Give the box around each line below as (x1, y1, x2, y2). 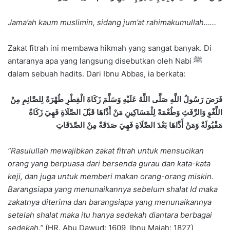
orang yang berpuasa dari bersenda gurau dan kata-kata (8, 158, 210, 168)
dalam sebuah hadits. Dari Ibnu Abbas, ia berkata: (8, 68, 185, 79)
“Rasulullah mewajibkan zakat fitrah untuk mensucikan (8, 145, 204, 156)
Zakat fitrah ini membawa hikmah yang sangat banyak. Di (8, 43, 212, 53)
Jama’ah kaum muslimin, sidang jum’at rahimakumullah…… (8, 17, 216, 27)
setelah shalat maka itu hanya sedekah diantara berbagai (8, 209, 212, 220)
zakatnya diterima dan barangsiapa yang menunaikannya (8, 197, 212, 207)
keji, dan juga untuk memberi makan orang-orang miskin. (8, 171, 214, 181)
